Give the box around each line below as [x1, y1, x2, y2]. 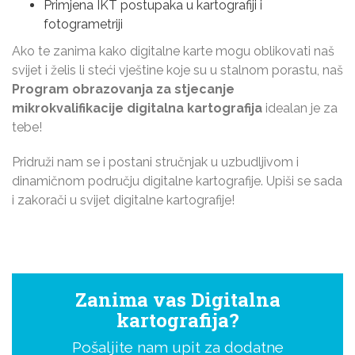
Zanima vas [74, 287, 191, 312]
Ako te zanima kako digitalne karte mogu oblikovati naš [12, 44, 334, 59]
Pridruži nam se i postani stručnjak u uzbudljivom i [12, 155, 299, 170]
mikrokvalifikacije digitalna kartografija [12, 101, 262, 116]
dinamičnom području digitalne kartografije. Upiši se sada [12, 174, 342, 189]
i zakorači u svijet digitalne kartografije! [12, 193, 235, 208]
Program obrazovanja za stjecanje [12, 82, 235, 97]
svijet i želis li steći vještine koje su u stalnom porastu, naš [12, 63, 343, 78]
